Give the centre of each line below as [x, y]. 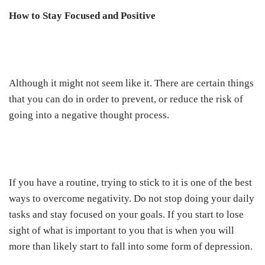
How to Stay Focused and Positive [83, 16]
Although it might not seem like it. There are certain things [131, 83]
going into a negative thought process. [90, 115]
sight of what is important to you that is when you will [122, 231]
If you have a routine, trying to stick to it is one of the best [130, 183]
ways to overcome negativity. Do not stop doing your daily [132, 199]
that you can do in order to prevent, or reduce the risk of [126, 99]
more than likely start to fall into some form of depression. [131, 247]
